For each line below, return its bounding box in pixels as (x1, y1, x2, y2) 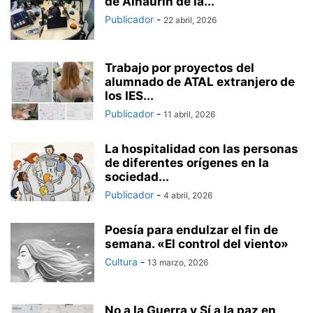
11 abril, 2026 (163, 109, 215, 119)
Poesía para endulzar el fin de (105, 223, 278, 237)
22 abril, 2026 (163, 15, 217, 25)
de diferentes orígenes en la (105, 156, 269, 170)
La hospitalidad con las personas (105, 142, 298, 156)
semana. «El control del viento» (105, 237, 289, 251)
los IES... (105, 89, 154, 103)
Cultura (105, 256, 138, 268)
